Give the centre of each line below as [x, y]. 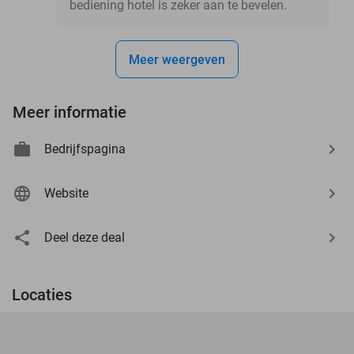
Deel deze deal [85, 237]
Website [66, 193]
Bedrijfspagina [85, 149]
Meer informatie [70, 112]
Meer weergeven [177, 59]
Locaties [42, 294]
